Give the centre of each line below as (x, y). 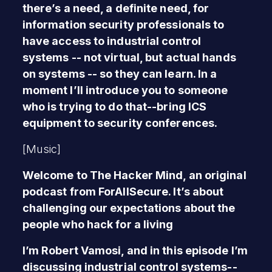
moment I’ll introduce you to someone (125, 90)
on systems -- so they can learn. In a (120, 73)
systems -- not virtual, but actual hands (129, 57)
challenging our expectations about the (129, 208)
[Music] (43, 149)
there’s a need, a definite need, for (116, 8)
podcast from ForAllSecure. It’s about (123, 191)
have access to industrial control (112, 41)
